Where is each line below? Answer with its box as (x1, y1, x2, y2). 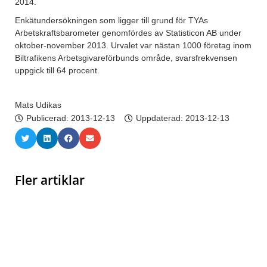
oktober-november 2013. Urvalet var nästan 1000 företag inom (15, 41, 252, 51)
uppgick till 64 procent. (15, 66, 100, 76)
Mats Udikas (15, 100, 61, 110)
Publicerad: (26, 113, 71, 123)
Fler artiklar (15, 172, 85, 189)
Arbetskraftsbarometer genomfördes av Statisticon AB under (15, 28, 241, 38)
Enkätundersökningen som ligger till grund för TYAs (15, 15, 208, 26)
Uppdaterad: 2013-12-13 (136, 113, 229, 123)
